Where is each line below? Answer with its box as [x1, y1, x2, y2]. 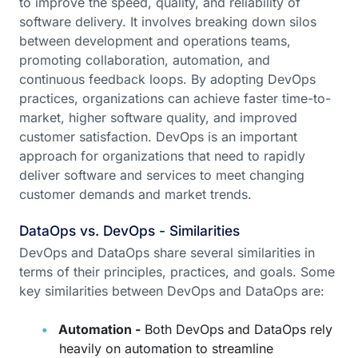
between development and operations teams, [19, 33, 291, 49]
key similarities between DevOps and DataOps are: [19, 283, 324, 299]
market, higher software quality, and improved [19, 109, 297, 125]
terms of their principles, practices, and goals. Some [19, 264, 335, 280]
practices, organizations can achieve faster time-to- [19, 90, 331, 106]
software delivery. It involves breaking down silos [19, 14, 316, 30]
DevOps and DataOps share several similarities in [19, 245, 315, 261]
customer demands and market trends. [19, 186, 252, 202]
